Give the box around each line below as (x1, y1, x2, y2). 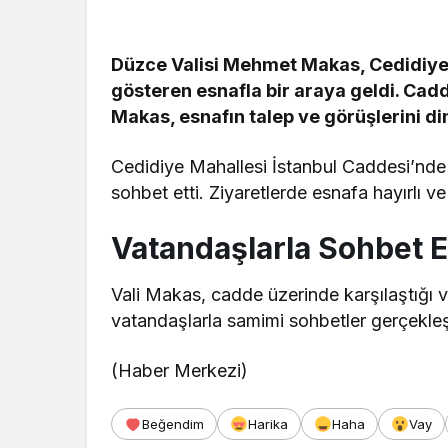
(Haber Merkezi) (111, 359, 249, 381)
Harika (248, 415, 288, 432)
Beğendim (142, 415, 204, 432)
